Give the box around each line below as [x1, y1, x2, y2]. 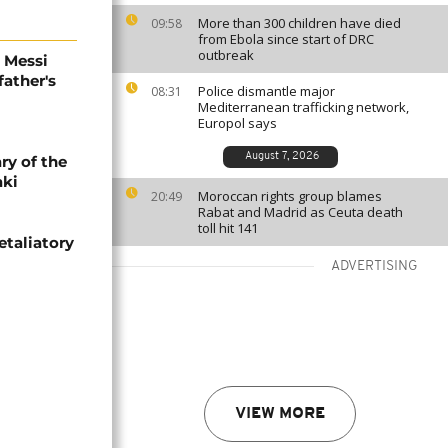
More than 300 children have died [198, 14, 401, 32]
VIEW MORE [235, 406, 325, 422]
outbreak [198, 46, 254, 64]
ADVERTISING [331, 259, 418, 274]
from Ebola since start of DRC [198, 30, 374, 48]
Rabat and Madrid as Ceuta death [198, 203, 403, 221]
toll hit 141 [198, 219, 258, 237]
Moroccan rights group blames [198, 187, 382, 205]
